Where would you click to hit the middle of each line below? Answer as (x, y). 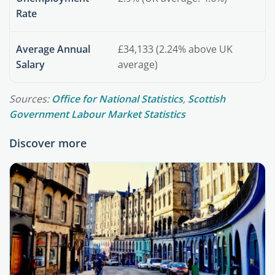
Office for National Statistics (117, 99)
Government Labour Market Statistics (97, 114)
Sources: (30, 99)
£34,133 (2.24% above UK (175, 49)
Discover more (48, 143)
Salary (30, 64)
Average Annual (53, 49)
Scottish (207, 99)
